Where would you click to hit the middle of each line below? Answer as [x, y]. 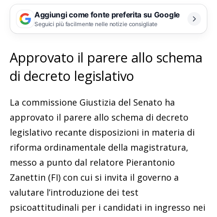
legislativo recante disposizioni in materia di [102, 132]
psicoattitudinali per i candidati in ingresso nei [108, 208]
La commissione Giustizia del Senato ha [92, 102]
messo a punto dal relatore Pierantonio [92, 163]
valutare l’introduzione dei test [74, 193]
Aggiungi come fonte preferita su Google [107, 15]
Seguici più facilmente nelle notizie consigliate [96, 24]
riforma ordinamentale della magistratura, [99, 147]
